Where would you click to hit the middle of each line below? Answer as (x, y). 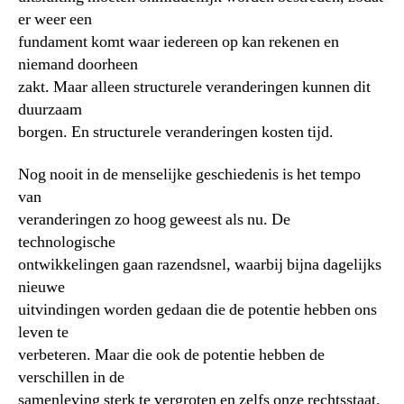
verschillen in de (71, 377)
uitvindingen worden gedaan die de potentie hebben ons (197, 310)
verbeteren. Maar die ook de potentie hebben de (171, 355)
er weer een (55, 19)
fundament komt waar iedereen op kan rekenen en (179, 41)
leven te (43, 332)
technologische (67, 242)
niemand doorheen (78, 64)
